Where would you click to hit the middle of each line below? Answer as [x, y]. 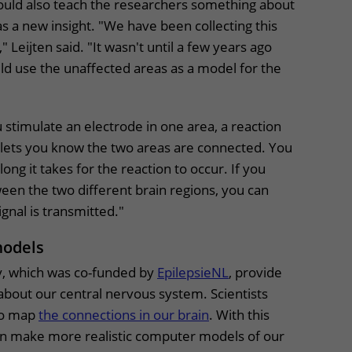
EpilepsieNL [193, 272]
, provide [255, 272]
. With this [239, 315]
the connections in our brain [124, 315]
